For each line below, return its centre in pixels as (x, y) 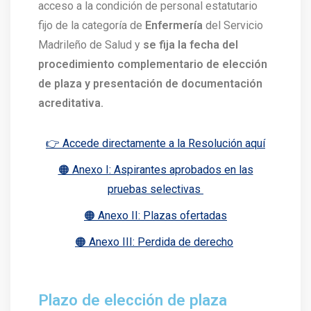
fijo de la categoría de (92, 25)
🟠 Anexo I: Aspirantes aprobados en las (155, 169)
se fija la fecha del (191, 44)
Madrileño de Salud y (91, 44)
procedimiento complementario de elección (153, 64)
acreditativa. (71, 103)
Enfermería (174, 25)
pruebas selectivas (155, 189)
